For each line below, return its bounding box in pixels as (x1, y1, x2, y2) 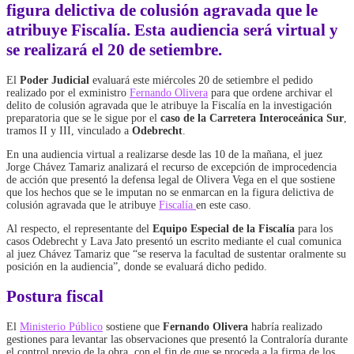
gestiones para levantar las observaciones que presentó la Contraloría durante (6, 333, 348, 345)
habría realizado (248, 320, 322, 333)
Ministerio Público (20, 320, 103, 333)
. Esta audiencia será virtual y (126, 21, 338, 40)
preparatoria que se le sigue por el (6, 111, 160, 124)
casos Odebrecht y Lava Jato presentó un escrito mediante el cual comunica (6, 235, 341, 247)
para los (295, 222, 333, 235)
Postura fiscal (6, 287, 104, 307)
